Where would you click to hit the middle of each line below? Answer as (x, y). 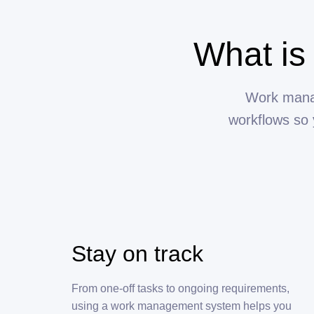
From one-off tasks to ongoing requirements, (180, 289)
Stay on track (137, 254)
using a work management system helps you (182, 306)
